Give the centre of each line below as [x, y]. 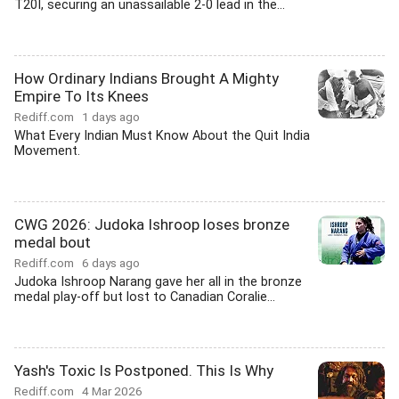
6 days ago [111, 263]
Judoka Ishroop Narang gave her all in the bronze [158, 282]
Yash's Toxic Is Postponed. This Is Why [144, 370]
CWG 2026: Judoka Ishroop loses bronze [152, 224]
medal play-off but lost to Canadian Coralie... [145, 297]
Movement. [47, 151]
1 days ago [111, 117]
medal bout [53, 242]
